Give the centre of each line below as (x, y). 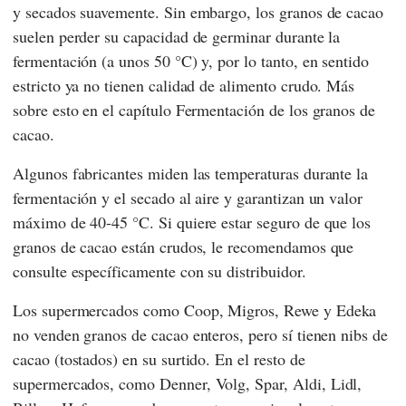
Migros (251, 310)
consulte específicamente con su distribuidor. (159, 271)
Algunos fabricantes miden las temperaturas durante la (191, 174)
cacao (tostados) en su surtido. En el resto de (159, 359)
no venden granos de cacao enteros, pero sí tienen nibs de (200, 335)
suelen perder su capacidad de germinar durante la (177, 37)
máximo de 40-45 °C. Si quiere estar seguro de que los (192, 222)
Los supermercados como (98, 310)
